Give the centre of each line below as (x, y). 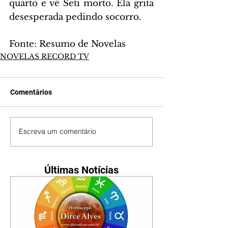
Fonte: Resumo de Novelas (67, 44)
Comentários (31, 92)
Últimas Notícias (81, 170)
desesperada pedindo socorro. (75, 17)
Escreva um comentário (58, 132)
